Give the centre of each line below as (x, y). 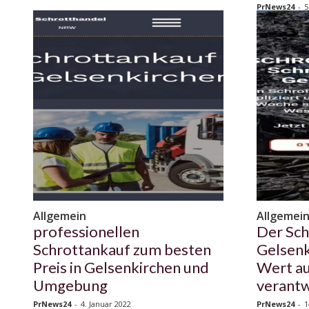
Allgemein (60, 216)
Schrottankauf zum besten (122, 250)
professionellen (86, 232)
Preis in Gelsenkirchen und (121, 268)
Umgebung (70, 286)
